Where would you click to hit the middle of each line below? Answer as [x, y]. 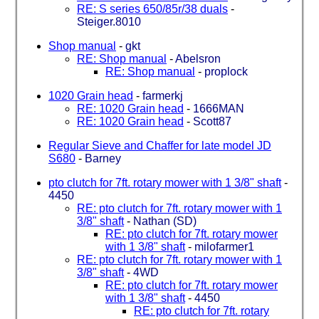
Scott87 [212, 121]
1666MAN [219, 108]
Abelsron [198, 58]
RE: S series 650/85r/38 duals [152, 9]
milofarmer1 [224, 246]
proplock [226, 71]
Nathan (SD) [165, 221]
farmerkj [163, 95]
